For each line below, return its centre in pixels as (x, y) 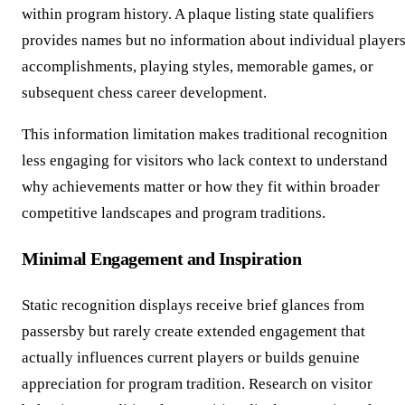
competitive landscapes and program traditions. (174, 212)
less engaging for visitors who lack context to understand (205, 160)
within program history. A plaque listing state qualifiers (198, 14)
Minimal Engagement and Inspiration (162, 259)
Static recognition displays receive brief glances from (193, 306)
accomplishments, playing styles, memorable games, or (198, 66)
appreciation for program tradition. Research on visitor (197, 384)
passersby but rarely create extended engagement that (193, 332)
